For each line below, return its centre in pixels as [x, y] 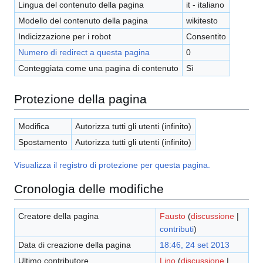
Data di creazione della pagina [74, 245]
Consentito [206, 37]
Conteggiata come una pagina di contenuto [98, 68]
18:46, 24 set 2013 [194, 245]
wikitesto [202, 21]
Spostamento [43, 142]
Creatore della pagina [58, 216]
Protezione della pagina [80, 99]
